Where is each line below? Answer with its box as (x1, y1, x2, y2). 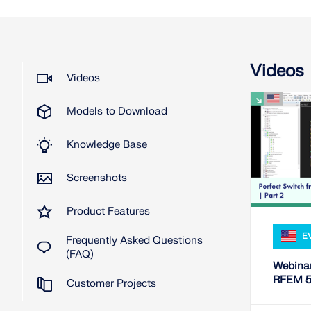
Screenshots (67, 171, 127, 185)
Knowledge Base (67, 138, 147, 151)
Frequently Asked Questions (65, 234, 203, 247)
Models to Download (67, 105, 167, 118)
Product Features (67, 205, 150, 218)
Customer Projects (67, 277, 156, 290)
